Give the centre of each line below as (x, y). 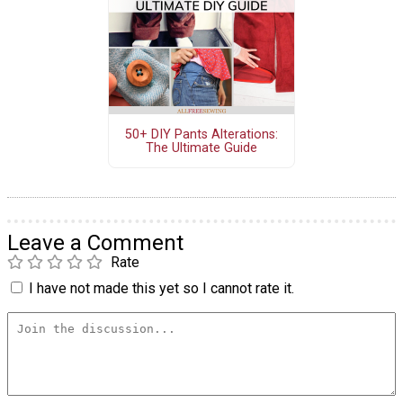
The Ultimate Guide (201, 148)
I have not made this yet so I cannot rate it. (161, 289)
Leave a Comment (95, 243)
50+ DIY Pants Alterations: (201, 134)
